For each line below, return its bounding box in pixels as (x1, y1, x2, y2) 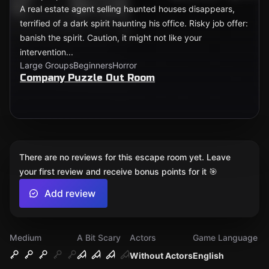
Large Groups (20, 60, 73, 70)
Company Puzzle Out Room (20, 72, 155, 83)
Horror (112, 60, 137, 70)
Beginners (73, 60, 112, 70)
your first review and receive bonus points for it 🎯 (19, 166, 217, 177)
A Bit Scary (77, 232, 121, 243)
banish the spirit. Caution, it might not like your (20, 32, 202, 43)
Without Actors (130, 250, 193, 261)
